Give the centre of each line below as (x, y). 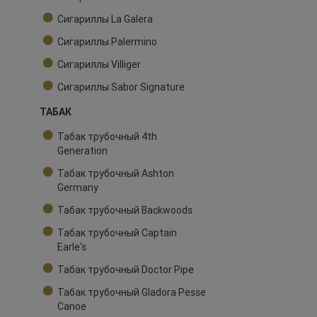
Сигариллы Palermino (107, 42)
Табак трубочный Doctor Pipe (126, 270)
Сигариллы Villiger (99, 65)
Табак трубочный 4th (107, 137)
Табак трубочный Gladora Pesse (132, 293)
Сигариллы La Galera (105, 19)
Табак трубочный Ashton (116, 174)
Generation (82, 151)
